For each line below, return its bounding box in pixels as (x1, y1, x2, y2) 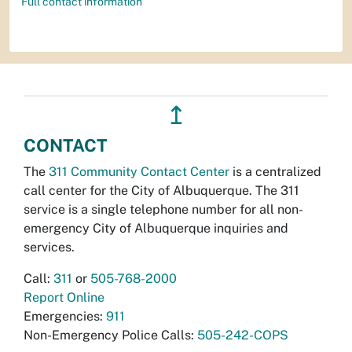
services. (24, 239, 75, 255)
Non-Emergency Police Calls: (24, 327, 197, 343)
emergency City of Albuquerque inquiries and (24, 220, 288, 236)
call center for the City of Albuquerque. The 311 (24, 182, 299, 198)
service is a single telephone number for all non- (24, 201, 303, 217)
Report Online (24, 289, 104, 305)
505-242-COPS (197, 327, 288, 343)
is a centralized (229, 163, 321, 179)
